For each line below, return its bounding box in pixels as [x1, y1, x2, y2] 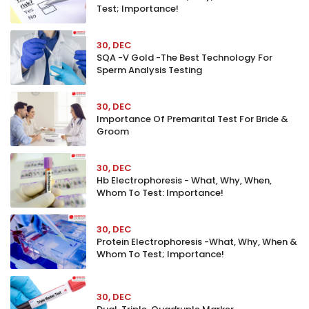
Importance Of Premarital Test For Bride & [97, 112, 288, 126]
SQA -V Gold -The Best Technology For [97, 51, 272, 64]
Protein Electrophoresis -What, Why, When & [97, 235, 297, 248]
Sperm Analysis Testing [97, 63, 202, 77]
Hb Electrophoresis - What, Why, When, [97, 174, 272, 187]
